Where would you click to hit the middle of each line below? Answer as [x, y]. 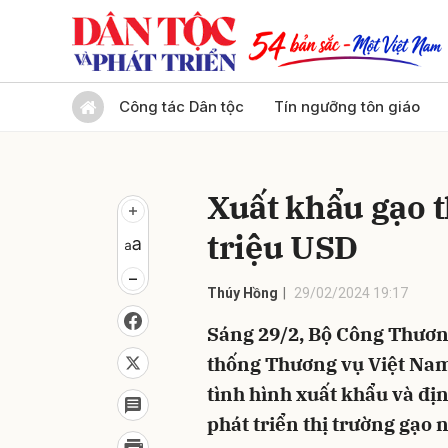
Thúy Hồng [242, 293]
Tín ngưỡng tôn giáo [347, 106]
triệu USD [283, 247]
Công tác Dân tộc [181, 106]
